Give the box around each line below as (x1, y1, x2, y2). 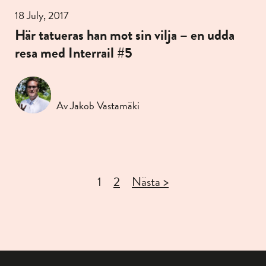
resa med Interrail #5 (15, 42, 132, 64)
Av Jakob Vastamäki (56, 97, 140, 113)
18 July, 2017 (15, 7, 69, 24)
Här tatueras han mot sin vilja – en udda (15, 24, 235, 46)
